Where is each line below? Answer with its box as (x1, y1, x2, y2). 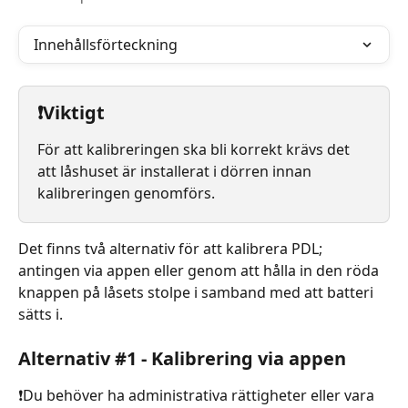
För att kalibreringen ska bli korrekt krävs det (37, 139, 353, 159)
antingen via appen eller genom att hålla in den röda (18, 260, 382, 280)
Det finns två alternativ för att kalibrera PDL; (18, 239, 326, 259)
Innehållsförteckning (34, 35, 178, 55)
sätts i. (18, 304, 63, 324)
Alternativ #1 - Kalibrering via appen (18, 346, 346, 371)
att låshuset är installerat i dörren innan (37, 161, 315, 181)
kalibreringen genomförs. (37, 183, 215, 203)
